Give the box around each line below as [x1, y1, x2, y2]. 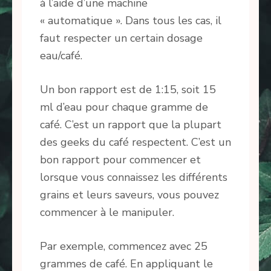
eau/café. [40, 48, 82, 64]
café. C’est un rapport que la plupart [40, 117, 221, 132]
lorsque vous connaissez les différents [40, 170, 227, 185]
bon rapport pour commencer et [40, 152, 201, 168]
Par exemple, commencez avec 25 [40, 239, 207, 254]
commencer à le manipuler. [40, 205, 174, 220]
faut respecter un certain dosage [40, 31, 203, 46]
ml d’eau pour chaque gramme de [40, 100, 208, 115]
